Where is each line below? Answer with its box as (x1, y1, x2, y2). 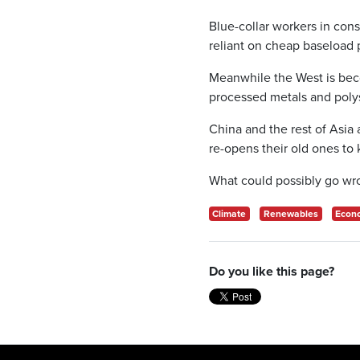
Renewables (263, 206, 318, 220)
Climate (212, 206, 247, 220)
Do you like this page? (208, 261, 334, 280)
